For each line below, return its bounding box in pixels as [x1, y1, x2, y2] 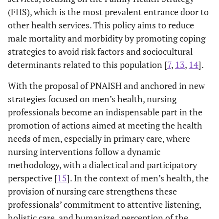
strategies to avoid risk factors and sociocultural [8, 45, 193, 57]
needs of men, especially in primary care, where [8, 132, 190, 144]
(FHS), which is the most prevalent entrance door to [8, 5, 209, 18]
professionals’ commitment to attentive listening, [8, 198, 201, 210]
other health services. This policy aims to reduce [8, 19, 194, 31]
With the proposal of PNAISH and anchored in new [8, 79, 205, 91]
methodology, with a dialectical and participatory [8, 158, 197, 171]
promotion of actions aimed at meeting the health [8, 119, 202, 131]
